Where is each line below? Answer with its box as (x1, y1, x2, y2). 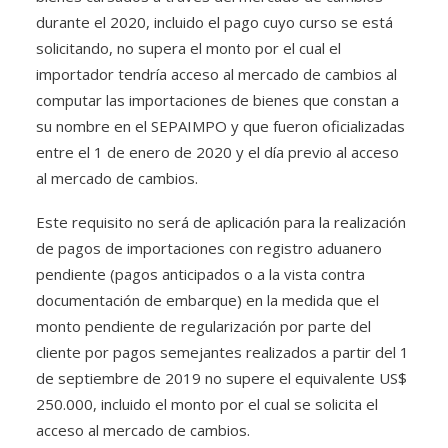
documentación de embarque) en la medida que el (36, 290, 379, 310)
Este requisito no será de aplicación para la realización (36, 212, 406, 232)
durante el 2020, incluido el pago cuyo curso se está (36, 12, 393, 32)
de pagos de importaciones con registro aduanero (36, 238, 382, 258)
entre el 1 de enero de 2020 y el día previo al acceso (36, 142, 399, 162)
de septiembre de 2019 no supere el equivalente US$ (36, 368, 407, 388)
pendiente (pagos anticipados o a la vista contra (36, 264, 365, 284)
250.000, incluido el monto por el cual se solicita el (36, 394, 378, 414)
